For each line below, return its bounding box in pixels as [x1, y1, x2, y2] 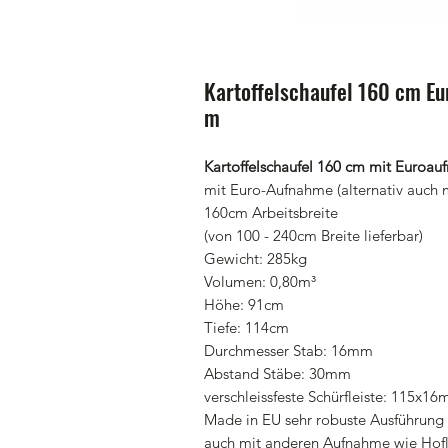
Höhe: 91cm [204, 295, 284, 314]
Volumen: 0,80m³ [204, 272, 316, 291]
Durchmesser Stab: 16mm [204, 341, 373, 360]
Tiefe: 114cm [204, 318, 289, 337]
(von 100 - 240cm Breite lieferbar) [204, 226, 423, 245]
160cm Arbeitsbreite [204, 203, 338, 222]
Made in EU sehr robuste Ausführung [204, 410, 444, 429]
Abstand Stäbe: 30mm [204, 364, 351, 383]
